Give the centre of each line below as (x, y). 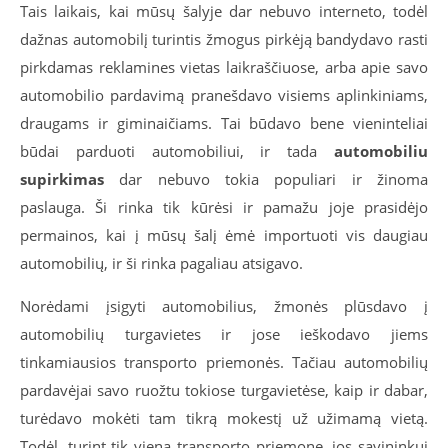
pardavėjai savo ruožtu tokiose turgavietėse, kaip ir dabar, (224, 390)
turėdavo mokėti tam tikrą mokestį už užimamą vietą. (224, 418)
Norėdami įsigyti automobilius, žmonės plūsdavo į (224, 306)
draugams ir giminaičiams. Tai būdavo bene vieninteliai (224, 123)
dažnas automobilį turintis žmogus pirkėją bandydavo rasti (224, 39)
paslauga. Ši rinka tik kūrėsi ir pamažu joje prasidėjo (224, 207)
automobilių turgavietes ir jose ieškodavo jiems (224, 334)
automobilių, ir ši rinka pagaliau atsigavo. (161, 263)
